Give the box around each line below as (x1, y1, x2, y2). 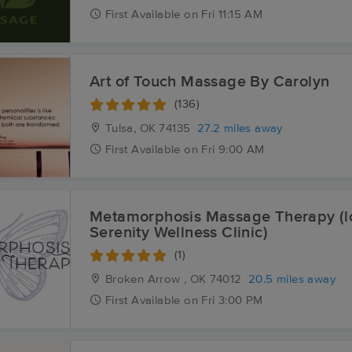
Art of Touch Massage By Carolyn (90, 74, 330, 90)
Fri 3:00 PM (201, 295, 263, 306)
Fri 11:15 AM (201, 9, 263, 20)
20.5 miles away (248, 273, 336, 285)
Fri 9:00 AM (201, 144, 265, 156)
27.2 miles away (196, 123, 283, 134)
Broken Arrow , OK (101, 273, 207, 285)
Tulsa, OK (101, 123, 156, 134)
